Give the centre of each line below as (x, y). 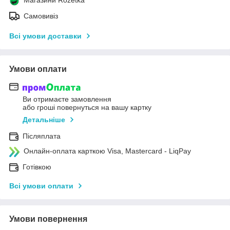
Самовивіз (41, 16)
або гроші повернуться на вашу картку (87, 107)
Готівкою (37, 167)
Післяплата (42, 136)
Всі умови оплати (41, 186)
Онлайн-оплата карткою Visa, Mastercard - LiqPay (107, 151)
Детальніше (44, 119)
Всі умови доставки (45, 36)
